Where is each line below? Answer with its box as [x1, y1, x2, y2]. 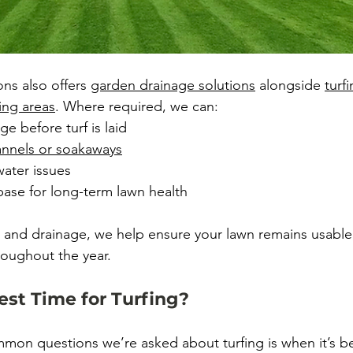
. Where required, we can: [55, 98, 218, 115]
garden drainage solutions [91, 76, 255, 94]
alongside [255, 76, 325, 94]
